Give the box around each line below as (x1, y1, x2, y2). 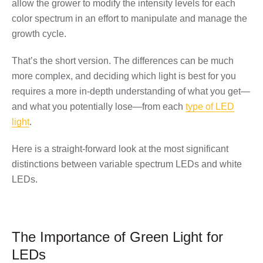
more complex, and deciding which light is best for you (12, 70, 236, 81)
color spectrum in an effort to (12, 13, 131, 23)
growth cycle (12, 28, 64, 39)
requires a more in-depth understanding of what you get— (12, 86, 250, 96)
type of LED (186, 101, 234, 112)
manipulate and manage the (131, 13, 247, 23)
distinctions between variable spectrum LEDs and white (12, 159, 242, 169)
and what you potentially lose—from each (12, 101, 186, 112)
